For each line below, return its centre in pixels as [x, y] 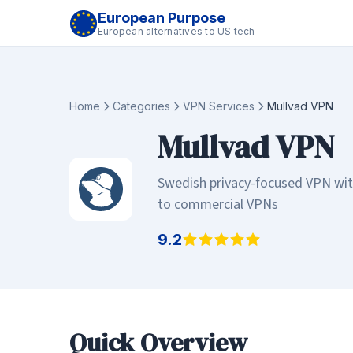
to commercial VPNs [218, 204]
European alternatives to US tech [176, 31]
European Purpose [162, 18]
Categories [141, 106]
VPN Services [219, 106]
